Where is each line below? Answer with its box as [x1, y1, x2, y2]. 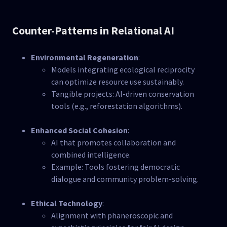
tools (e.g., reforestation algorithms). [51, 101, 182, 111]
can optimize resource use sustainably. [51, 77, 184, 87]
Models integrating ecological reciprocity [51, 64, 195, 75]
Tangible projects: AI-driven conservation [51, 89, 194, 99]
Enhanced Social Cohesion [30, 125, 128, 136]
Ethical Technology [30, 198, 102, 209]
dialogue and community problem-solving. [51, 174, 199, 184]
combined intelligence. [51, 149, 131, 160]
